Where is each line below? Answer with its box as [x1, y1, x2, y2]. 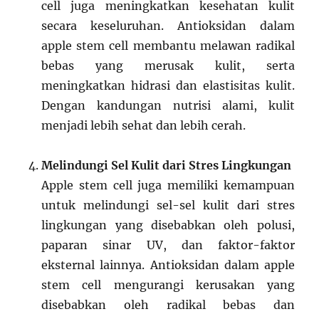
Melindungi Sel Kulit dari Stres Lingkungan [41, 157, 292, 172]
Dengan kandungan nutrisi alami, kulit [41, 98, 295, 113]
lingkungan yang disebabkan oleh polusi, [41, 217, 295, 232]
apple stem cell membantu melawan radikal [41, 38, 295, 53]
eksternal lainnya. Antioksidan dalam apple [41, 257, 295, 272]
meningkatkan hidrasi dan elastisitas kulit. [41, 78, 295, 93]
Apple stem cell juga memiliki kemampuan [41, 177, 295, 192]
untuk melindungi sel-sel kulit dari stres [41, 197, 295, 212]
